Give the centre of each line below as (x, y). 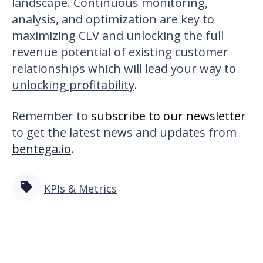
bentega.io (41, 149)
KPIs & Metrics (80, 189)
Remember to (51, 116)
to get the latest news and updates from (124, 132)
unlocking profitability (73, 85)
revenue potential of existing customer (120, 52)
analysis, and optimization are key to (113, 19)
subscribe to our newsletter (168, 116)
